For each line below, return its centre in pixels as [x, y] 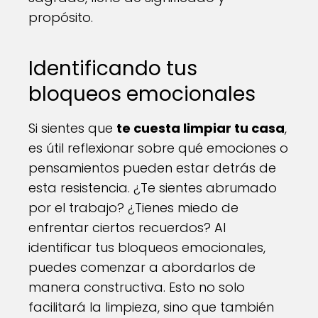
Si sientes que [72, 128]
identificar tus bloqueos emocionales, [147, 248]
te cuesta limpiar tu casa [201, 128]
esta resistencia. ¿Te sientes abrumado [153, 188]
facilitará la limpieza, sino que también [151, 307]
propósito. [61, 18]
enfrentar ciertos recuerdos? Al [127, 228]
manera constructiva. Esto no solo [137, 287]
